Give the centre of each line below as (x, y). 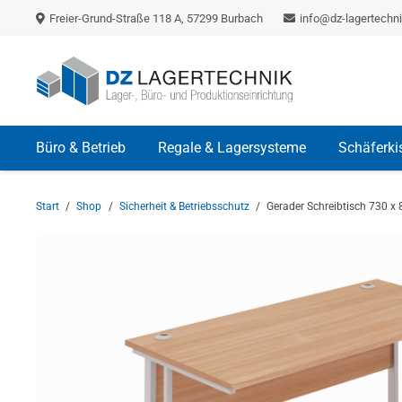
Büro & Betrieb (81, 148)
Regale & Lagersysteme (232, 148)
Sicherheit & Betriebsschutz (184, 206)
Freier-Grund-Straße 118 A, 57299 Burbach (157, 18)
